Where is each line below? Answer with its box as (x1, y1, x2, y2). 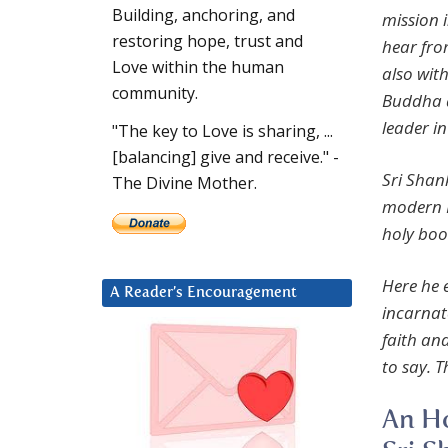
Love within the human (112, 56, 284, 79)
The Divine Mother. (112, 172, 257, 195)
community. (112, 82, 198, 105)
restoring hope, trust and (112, 30, 303, 53)
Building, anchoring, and (112, 4, 295, 27)
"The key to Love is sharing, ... (112, 120, 333, 143)
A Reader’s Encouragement (110, 285, 297, 301)
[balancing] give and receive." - (112, 146, 339, 169)
